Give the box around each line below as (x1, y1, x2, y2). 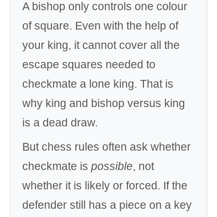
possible (91, 160, 133, 172)
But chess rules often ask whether (22, 140, 191, 153)
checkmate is (22, 160, 91, 172)
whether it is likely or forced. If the (22, 179, 187, 192)
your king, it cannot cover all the (22, 39, 180, 51)
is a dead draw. (22, 116, 98, 129)
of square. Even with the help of (22, 19, 178, 32)
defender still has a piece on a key (22, 199, 192, 211)
